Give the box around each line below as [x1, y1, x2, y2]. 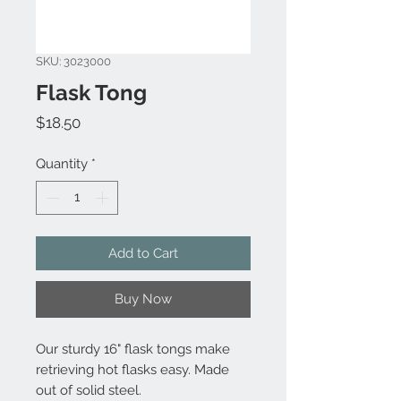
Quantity [36, 155, 88, 172]
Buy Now [115, 291, 172, 308]
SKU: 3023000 [36, 54, 111, 68]
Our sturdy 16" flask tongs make [36, 341, 230, 358]
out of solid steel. [36, 382, 141, 399]
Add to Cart [108, 245, 178, 262]
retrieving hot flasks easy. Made [36, 362, 229, 379]
